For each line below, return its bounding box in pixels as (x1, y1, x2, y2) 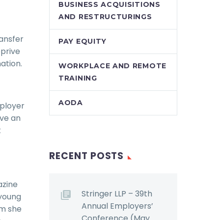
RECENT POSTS (49, 149, 124, 163)
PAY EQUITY (58, 37, 107, 46)
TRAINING (58, 74, 97, 82)
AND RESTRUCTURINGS (58, 12, 152, 21)
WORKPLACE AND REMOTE (58, 61, 166, 70)
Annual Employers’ (82, 200, 153, 212)
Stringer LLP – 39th (82, 188, 152, 199)
